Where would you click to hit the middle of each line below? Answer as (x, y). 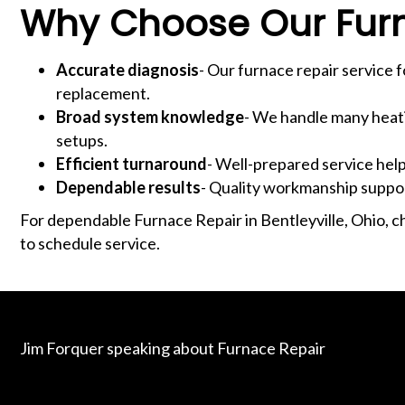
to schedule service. (90, 243)
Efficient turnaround (132, 163)
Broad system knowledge (150, 116)
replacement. (103, 93)
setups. (82, 140)
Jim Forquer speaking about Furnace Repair (173, 348)
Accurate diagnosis (127, 69)
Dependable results (128, 187)
